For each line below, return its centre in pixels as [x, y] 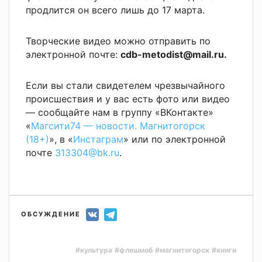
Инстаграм [98, 139]
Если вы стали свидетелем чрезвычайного [125, 85]
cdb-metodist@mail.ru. [174, 54]
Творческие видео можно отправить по [118, 41]
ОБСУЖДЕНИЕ [51, 214]
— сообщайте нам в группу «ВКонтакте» [120, 112]
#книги [224, 250]
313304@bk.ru [87, 152]
